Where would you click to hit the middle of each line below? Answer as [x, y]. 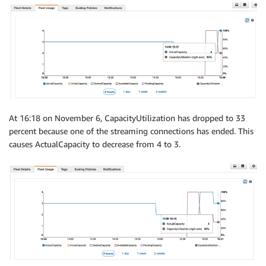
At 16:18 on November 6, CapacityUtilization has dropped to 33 [127, 118]
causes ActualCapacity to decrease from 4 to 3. [95, 144]
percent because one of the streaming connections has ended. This [131, 131]
